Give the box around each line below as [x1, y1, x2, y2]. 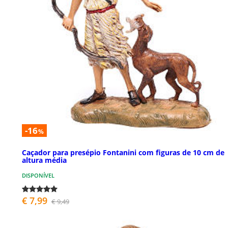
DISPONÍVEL [22, 172, 54, 180]
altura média [22, 155, 67, 165]
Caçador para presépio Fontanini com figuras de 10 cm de [22, 148, 224, 158]
